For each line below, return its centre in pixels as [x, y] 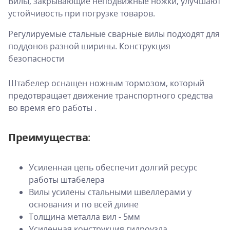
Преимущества [48, 137]
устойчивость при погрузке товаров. [83, 13]
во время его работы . [52, 108]
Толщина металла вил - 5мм [84, 216]
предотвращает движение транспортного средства [111, 95]
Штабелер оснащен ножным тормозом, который [106, 83]
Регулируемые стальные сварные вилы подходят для [114, 34]
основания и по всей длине [84, 204]
